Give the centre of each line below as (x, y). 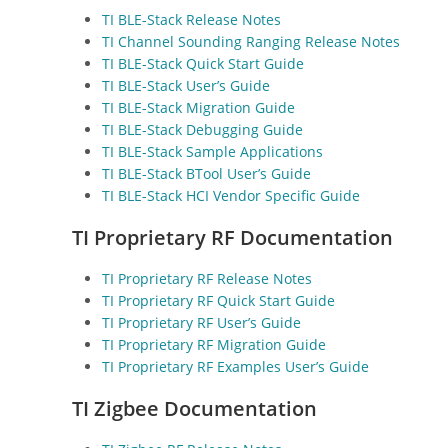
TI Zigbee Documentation (194, 408)
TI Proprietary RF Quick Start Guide (218, 300)
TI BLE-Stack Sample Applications (212, 151)
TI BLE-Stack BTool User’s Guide (206, 173)
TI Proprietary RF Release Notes (207, 278)
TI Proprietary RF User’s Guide (201, 322)
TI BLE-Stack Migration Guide (198, 107)
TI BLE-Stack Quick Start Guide (203, 63)
